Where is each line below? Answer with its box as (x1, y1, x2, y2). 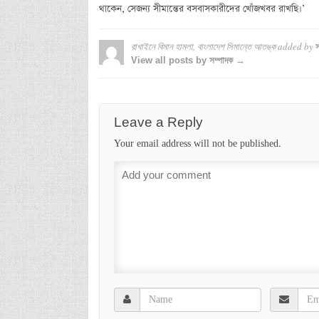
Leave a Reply (113, 114, 203, 130)
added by (275, 39, 315, 53)
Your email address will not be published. (113, 137, 281, 150)
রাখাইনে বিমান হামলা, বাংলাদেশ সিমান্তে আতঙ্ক (130, 39, 276, 53)
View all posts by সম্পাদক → (130, 54, 245, 66)
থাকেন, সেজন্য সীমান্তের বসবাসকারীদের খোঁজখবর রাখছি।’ (98, 1, 305, 16)
